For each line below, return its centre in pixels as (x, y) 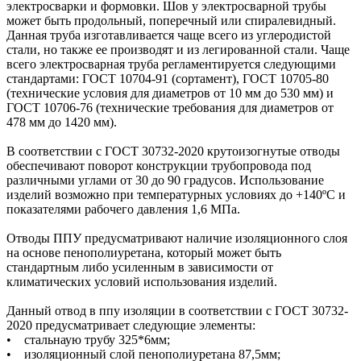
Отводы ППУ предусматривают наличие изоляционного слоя (177, 239)
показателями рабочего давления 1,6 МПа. (123, 210)
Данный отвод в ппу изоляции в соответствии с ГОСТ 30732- (177, 311)
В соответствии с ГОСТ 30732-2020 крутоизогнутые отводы (173, 151)
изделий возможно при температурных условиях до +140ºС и (176, 195)
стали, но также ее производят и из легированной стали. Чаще (178, 50)
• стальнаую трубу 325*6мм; (88, 340)
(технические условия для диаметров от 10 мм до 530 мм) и (170, 93)
